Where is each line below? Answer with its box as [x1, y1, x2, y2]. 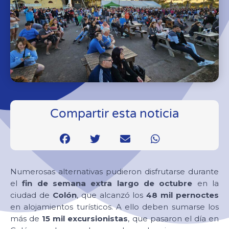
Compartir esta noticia [50, 106, 179, 122]
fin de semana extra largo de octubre [22, 178, 193, 189]
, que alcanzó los [76, 190, 147, 200]
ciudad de [10, 190, 53, 200]
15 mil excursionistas [42, 214, 128, 224]
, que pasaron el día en [128, 214, 219, 224]
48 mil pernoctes [146, 190, 219, 200]
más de [10, 214, 42, 224]
